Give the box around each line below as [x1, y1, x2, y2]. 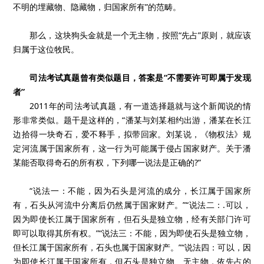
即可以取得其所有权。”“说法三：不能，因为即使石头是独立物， [13, 227, 251, 239]
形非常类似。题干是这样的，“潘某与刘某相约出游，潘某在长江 [13, 114, 251, 126]
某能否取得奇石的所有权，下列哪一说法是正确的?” [13, 157, 202, 168]
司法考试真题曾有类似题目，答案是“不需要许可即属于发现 [29, 72, 251, 83]
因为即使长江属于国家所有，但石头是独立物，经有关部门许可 [13, 213, 251, 225]
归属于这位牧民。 [13, 44, 80, 55]
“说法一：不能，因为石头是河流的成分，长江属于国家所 [29, 185, 251, 196]
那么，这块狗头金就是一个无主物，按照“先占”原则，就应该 [29, 29, 251, 41]
